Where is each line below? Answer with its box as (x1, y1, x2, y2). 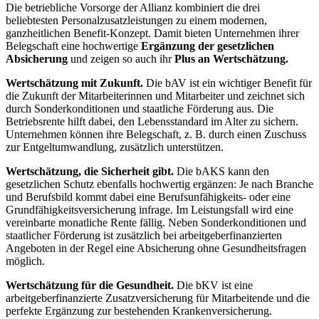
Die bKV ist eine (174, 279, 253, 292)
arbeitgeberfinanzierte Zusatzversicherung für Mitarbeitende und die (6, 292, 310, 305)
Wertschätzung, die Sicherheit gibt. (6, 165, 174, 178)
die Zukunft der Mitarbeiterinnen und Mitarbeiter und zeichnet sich (6, 90, 305, 103)
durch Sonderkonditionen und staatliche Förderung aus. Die (6, 103, 273, 115)
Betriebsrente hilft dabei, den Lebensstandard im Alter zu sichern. (6, 115, 298, 128)
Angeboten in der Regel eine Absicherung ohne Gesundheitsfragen (6, 242, 306, 255)
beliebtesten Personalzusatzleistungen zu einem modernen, (6, 14, 267, 27)
